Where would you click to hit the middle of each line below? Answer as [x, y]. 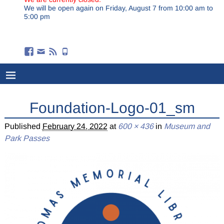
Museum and [187, 126]
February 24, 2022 [75, 126]
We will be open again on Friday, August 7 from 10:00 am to [118, 8]
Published [23, 126]
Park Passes [27, 138]
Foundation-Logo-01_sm [112, 107]
